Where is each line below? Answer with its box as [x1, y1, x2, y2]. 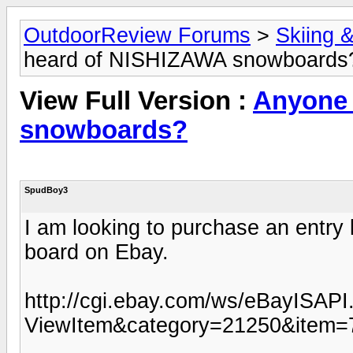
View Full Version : [20, 87, 253, 116]
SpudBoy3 [24, 184, 68, 195]
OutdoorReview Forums [24, 24, 251, 47]
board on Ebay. [24, 240, 169, 264]
